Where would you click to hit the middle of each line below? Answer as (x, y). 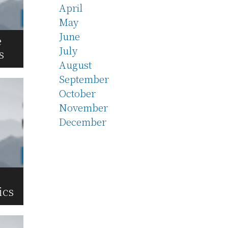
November (83, 107)
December (83, 121)
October (77, 93)
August (75, 64)
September (84, 78)
